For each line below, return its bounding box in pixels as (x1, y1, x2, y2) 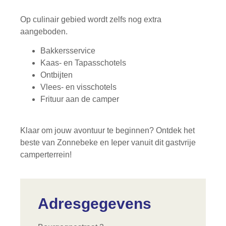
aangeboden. (20, 27, 68, 36)
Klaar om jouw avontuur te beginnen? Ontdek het (20, 126, 195, 135)
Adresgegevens (38, 195, 151, 212)
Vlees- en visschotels (40, 82, 117, 91)
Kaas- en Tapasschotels (40, 58, 126, 67)
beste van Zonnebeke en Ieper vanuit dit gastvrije (20, 138, 196, 147)
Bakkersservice (40, 46, 95, 55)
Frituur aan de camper (40, 94, 119, 103)
